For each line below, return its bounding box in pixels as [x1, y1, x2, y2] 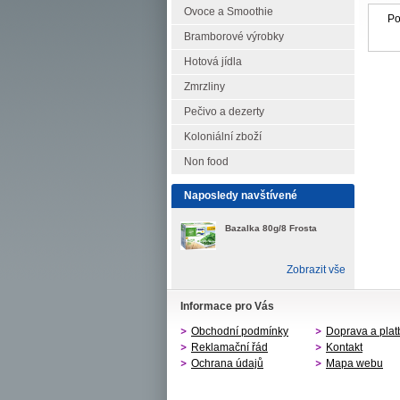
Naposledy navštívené [184, 189, 297, 202]
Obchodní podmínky [191, 325, 288, 337]
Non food [184, 155, 229, 168]
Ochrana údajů [191, 357, 263, 370]
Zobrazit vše [287, 263, 346, 276]
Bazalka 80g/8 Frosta [225, 223, 317, 233]
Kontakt [326, 341, 362, 354]
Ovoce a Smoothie [184, 5, 273, 18]
